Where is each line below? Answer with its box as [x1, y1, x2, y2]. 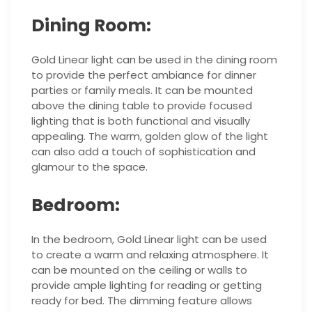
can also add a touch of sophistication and [31, 144, 256, 159]
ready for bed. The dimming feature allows [31, 293, 252, 309]
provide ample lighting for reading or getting [31, 278, 262, 293]
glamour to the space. [31, 159, 148, 175]
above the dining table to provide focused [31, 98, 252, 114]
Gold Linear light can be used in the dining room [31, 52, 277, 68]
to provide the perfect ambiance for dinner [31, 68, 256, 83]
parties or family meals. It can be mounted [31, 83, 253, 98]
